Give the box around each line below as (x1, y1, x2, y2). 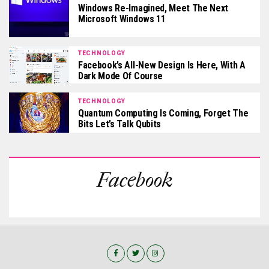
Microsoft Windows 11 (78, 13, 166, 25)
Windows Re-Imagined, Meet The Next (78, 2, 229, 14)
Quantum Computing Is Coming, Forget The (78, 107, 249, 119)
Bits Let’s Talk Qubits (78, 118, 161, 130)
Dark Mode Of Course (78, 70, 163, 82)
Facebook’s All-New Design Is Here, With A (78, 59, 246, 71)
